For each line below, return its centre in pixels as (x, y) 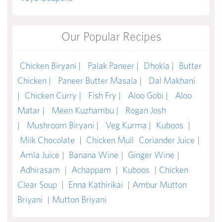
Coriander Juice (167, 140)
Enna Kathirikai (97, 185)
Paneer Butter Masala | (101, 81)
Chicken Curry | (54, 96)
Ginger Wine (151, 155)
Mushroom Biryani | (64, 125)
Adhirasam (41, 170)
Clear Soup (38, 185)
